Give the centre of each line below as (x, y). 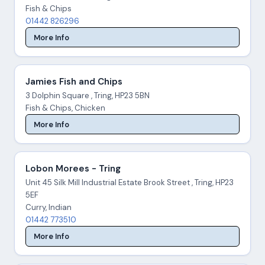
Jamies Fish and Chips (74, 82)
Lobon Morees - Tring (73, 169)
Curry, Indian (48, 208)
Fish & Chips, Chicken (65, 108)
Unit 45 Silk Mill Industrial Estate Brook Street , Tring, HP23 (129, 183)
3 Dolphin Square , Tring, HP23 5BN (87, 96)
